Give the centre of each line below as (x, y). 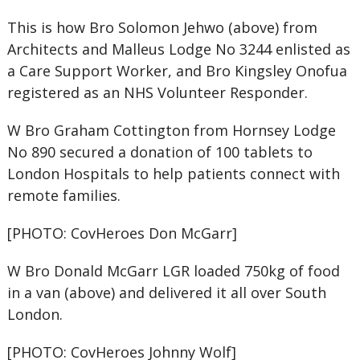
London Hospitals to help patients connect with (173, 174)
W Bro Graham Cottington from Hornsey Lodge (171, 130)
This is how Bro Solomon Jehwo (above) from (162, 27)
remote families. (63, 195)
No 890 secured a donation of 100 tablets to (160, 152)
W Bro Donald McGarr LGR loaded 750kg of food (173, 271)
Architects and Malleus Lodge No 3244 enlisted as (178, 49)
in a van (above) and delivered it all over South (166, 292)
